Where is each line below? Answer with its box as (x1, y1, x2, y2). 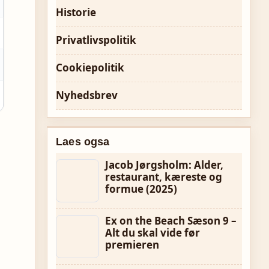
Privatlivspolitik (56, 33, 136, 47)
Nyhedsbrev (56, 88, 118, 102)
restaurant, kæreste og (105, 170, 222, 184)
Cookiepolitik (56, 61, 124, 74)
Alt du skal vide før (105, 226, 200, 240)
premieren (105, 238, 159, 252)
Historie (56, 5, 96, 19)
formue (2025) (105, 182, 177, 196)
